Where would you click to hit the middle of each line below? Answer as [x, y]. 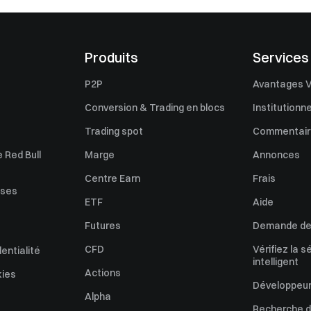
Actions [103, 273]
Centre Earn [112, 178]
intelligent [276, 262]
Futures [103, 226]
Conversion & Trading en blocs [155, 108]
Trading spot [114, 131]
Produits [111, 57]
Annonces [276, 155]
